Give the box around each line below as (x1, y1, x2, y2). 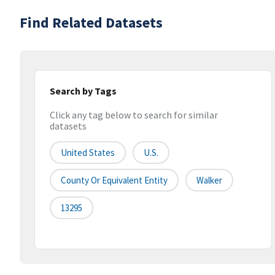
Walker (196, 174, 222, 187)
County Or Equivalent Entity (61, 174, 168, 187)
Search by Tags (50, 85, 117, 97)
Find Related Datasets (20, 13, 163, 32)
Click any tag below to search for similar (50, 109, 218, 122)
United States (61, 147, 115, 159)
